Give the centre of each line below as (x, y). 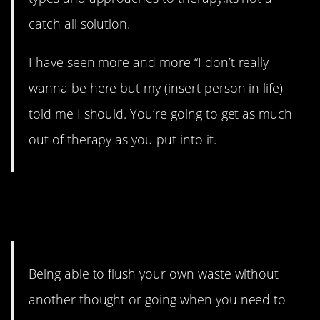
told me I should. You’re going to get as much (161, 114)
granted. (53, 222)
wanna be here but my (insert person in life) (156, 88)
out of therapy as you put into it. (122, 140)
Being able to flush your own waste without (154, 274)
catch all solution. (80, 23)
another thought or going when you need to (157, 300)
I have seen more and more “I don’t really (149, 62)
